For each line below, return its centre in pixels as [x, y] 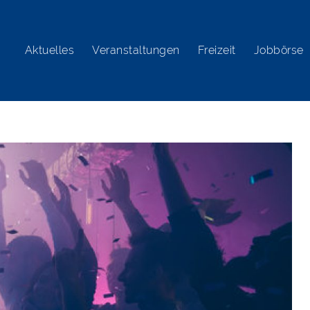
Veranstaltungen [136, 50]
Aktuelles [49, 50]
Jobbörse [279, 50]
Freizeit [217, 50]
